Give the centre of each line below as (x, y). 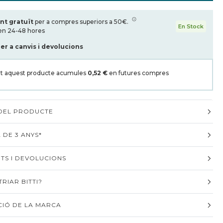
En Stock (191, 26)
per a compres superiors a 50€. (82, 22)
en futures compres (138, 73)
